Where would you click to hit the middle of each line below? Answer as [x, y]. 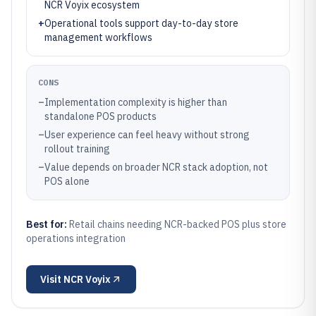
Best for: [48, 224]
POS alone [67, 181]
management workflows [98, 37]
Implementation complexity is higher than [136, 102]
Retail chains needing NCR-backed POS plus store [178, 224]
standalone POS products [101, 116]
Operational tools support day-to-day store [141, 23]
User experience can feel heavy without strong [147, 135]
